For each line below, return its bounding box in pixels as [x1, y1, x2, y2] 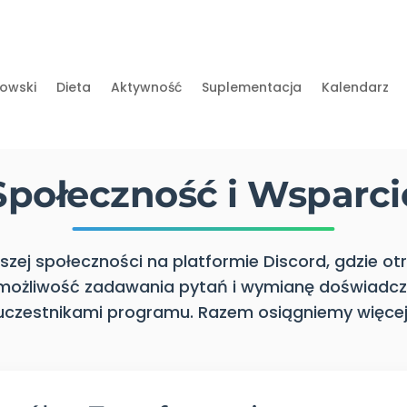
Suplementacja [201, 77, 302, 96]
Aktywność [110, 77, 182, 96]
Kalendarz [321, 77, 389, 96]
